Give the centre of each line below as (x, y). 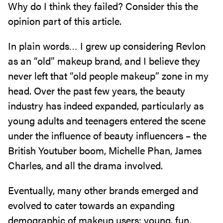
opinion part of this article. (66, 21)
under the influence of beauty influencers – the (107, 135)
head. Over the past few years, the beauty (97, 90)
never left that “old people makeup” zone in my (108, 75)
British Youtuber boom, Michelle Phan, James (105, 150)
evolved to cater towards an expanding (91, 205)
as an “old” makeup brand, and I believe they (104, 60)
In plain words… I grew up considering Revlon (107, 46)
